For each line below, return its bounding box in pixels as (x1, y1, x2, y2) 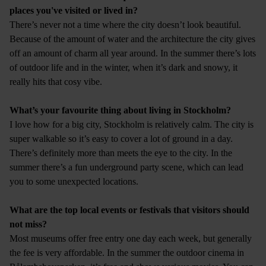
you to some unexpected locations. (9, 176, 138, 187)
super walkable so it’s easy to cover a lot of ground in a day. (9, 134, 233, 144)
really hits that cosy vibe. (9, 77, 102, 87)
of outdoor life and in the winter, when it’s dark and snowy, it (9, 62, 237, 73)
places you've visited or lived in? (9, 5, 138, 16)
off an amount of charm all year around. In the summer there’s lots (9, 48, 256, 59)
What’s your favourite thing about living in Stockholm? (9, 105, 231, 116)
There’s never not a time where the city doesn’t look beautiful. (9, 20, 241, 30)
